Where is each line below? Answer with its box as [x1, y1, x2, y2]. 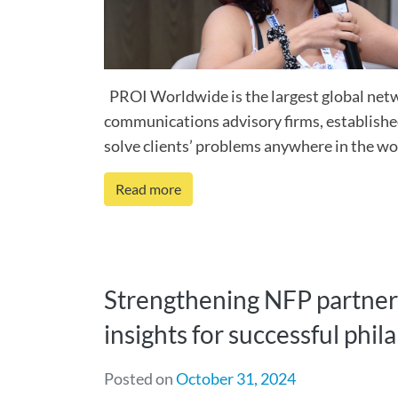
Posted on [104, 369, 176, 388]
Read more [115, 180, 181, 197]
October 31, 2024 [176, 369, 296, 388]
